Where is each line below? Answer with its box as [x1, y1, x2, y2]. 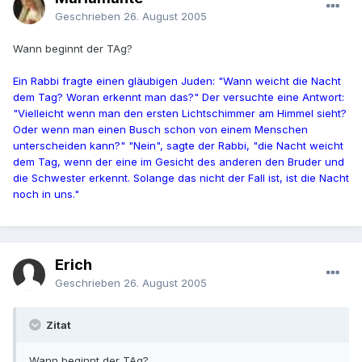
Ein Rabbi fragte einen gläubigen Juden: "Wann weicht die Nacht [13, 74, 341, 88]
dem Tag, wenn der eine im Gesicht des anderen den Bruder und [13, 155, 344, 169]
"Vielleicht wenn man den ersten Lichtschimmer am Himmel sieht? [13, 107, 347, 120]
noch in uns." [13, 187, 79, 201]
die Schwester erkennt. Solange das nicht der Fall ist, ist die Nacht [13, 171, 349, 185]
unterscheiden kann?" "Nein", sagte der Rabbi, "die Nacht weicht [13, 139, 343, 153]
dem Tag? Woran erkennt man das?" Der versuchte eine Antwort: [13, 90, 344, 104]
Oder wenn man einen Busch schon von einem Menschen [13, 123, 308, 137]
